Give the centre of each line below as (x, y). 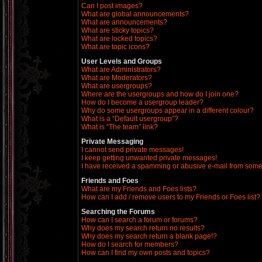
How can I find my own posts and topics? (146, 253)
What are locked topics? (119, 39)
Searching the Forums (118, 212)
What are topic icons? (116, 47)
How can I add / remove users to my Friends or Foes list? (171, 197)
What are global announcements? (135, 14)
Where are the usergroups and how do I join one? (160, 94)
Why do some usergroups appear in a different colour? (168, 111)
